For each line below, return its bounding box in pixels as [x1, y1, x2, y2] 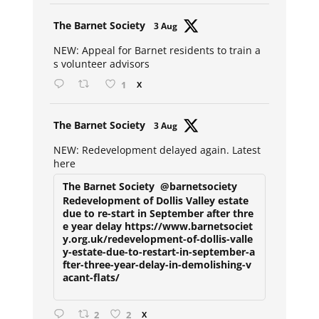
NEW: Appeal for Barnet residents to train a [53, 43, 261, 57]
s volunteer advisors [53, 56, 150, 70]
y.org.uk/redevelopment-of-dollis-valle [63, 231, 253, 246]
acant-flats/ [63, 270, 120, 284]
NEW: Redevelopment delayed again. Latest [53, 142, 261, 157]
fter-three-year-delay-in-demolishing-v [63, 257, 252, 271]
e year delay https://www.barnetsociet [63, 219, 253, 233]
